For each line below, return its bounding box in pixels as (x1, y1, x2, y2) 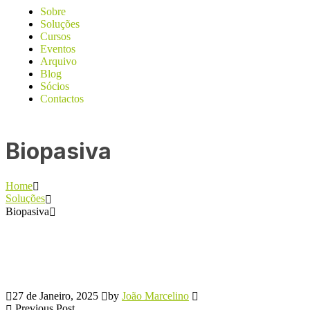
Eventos (40, 43, 75, 55)
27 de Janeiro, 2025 (12, 289, 98, 302)
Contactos (40, 93, 84, 104)
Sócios (40, 80, 69, 92)
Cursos (40, 30, 71, 42)
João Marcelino (122, 289, 189, 302)
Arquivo (40, 55, 77, 67)
